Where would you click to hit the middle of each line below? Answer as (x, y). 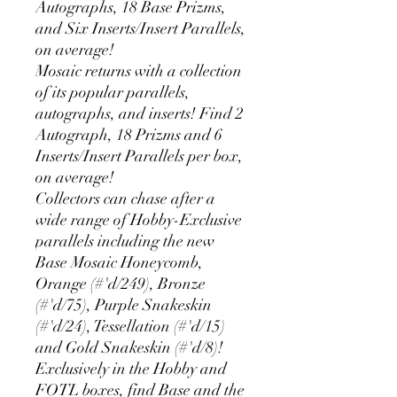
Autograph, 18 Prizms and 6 (129, 135)
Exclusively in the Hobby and (131, 369)
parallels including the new (125, 241)
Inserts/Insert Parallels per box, (139, 156)
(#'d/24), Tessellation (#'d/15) (130, 326)
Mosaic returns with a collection (139, 71)
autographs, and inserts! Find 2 (140, 113)
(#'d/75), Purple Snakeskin (124, 305)
